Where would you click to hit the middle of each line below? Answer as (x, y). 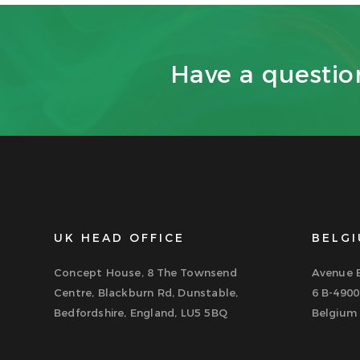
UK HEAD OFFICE (119, 237)
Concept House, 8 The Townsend (145, 272)
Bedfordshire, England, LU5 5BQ (141, 312)
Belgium (334, 312)
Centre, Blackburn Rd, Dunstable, (146, 292)
